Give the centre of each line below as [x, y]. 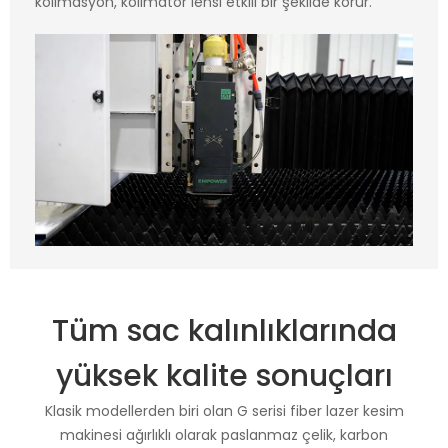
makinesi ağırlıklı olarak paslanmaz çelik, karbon [224, 435]
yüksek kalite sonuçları [224, 376]
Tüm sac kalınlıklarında [224, 331]
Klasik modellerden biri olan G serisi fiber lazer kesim [224, 411]
